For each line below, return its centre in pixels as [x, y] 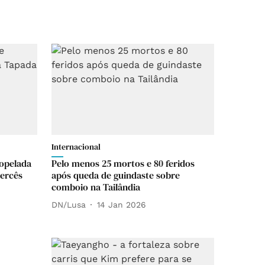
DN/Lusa [69, 204]
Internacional [76, 147]
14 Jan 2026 [122, 204]
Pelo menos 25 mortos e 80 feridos [123, 164]
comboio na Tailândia [96, 187]
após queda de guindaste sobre [116, 175]
